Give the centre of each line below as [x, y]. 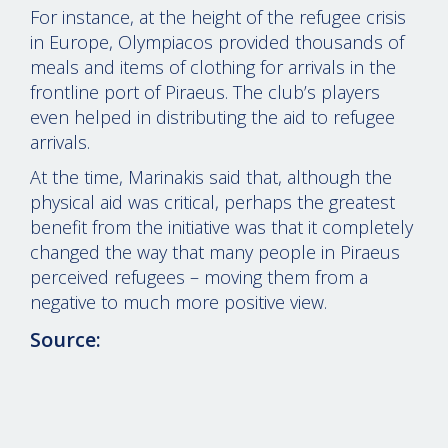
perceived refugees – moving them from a [199, 277]
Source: [65, 340]
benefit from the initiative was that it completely [221, 227]
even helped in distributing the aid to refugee [212, 117]
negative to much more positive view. [178, 302]
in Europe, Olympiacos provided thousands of [217, 42]
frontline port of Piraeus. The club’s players [205, 92]
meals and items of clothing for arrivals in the [213, 67]
